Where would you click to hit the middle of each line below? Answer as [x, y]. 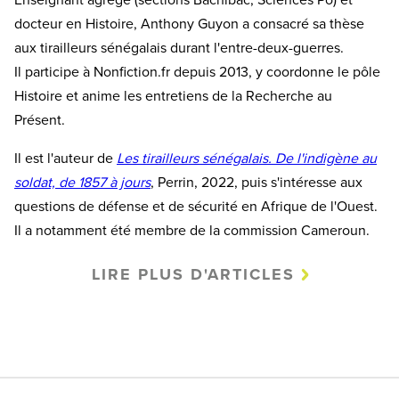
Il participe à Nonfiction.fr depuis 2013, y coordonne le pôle [197, 73]
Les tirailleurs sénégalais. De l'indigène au [247, 159]
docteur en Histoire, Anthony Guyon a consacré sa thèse [189, 24]
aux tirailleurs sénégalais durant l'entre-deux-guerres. [179, 49]
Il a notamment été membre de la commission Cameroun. [192, 231]
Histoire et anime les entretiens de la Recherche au [173, 97]
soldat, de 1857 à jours [82, 183]
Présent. [43, 121]
